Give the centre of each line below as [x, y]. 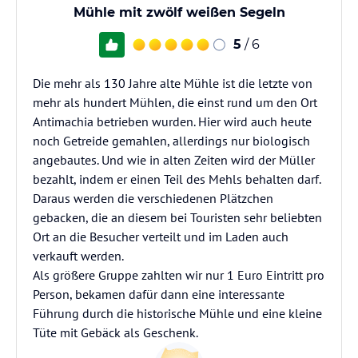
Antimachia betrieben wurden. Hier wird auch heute [172, 121]
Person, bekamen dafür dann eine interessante [159, 294]
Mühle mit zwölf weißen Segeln [179, 12]
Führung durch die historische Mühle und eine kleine [177, 313]
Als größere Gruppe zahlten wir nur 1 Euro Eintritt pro [179, 275]
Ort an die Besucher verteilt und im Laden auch [161, 237]
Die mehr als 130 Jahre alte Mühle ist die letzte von [173, 83]
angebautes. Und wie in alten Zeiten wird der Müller [174, 160]
